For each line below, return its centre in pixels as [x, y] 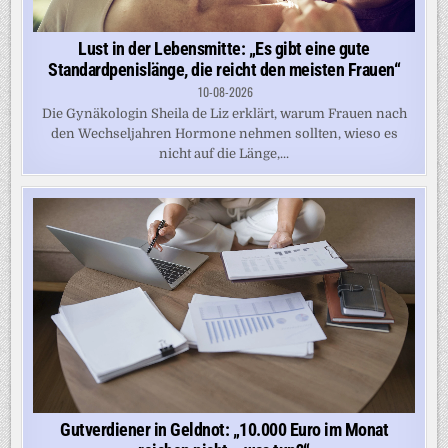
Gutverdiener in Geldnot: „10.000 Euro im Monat [224, 429]
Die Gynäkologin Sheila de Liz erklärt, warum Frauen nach [224, 113]
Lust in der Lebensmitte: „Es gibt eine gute [224, 48]
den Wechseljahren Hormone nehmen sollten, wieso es [224, 133]
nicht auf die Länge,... [224, 153]
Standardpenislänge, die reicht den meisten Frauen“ [224, 69]
